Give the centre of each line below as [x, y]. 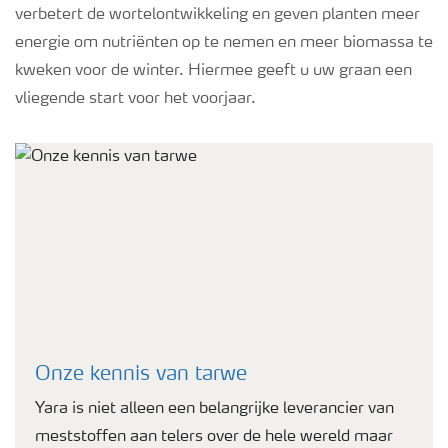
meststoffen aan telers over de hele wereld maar [214, 437]
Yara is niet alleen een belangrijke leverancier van [214, 409]
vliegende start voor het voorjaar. [135, 99]
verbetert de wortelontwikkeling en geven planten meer [217, 15]
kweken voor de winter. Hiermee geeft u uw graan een [213, 71]
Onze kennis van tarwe [141, 375]
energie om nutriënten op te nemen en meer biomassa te [224, 43]
